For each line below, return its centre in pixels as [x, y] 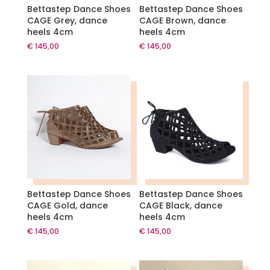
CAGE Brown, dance [183, 20]
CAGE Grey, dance [67, 20]
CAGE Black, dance [181, 206]
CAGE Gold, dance [67, 206]
